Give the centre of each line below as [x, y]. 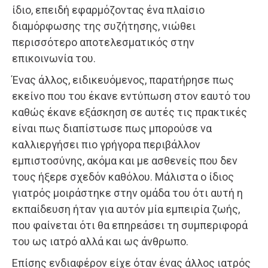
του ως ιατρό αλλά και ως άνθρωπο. [100, 241]
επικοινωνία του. [54, 58]
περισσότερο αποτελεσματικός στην [103, 42]
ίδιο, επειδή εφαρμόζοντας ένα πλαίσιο [108, 10]
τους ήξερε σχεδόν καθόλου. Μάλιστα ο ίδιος [123, 176]
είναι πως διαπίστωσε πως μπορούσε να [112, 128]
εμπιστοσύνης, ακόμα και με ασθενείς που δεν [125, 160]
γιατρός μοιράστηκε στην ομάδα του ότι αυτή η [127, 193]
